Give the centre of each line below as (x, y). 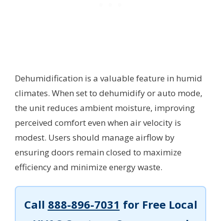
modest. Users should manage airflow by (95, 137)
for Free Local (158, 204)
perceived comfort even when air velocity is (98, 122)
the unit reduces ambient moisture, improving (105, 108)
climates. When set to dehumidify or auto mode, (109, 93)
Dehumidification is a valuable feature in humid (109, 78)
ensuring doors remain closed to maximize (98, 152)
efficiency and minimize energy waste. (89, 167)
